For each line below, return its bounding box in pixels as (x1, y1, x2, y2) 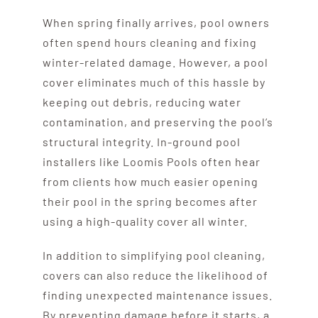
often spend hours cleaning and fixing (42, 35, 257, 49)
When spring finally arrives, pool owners (42, 15, 270, 29)
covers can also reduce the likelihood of (42, 268, 268, 282)
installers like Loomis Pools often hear (42, 154, 261, 168)
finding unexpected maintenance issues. (42, 287, 273, 302)
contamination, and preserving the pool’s (42, 114, 273, 128)
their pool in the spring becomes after (42, 194, 258, 208)
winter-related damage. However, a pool (42, 55, 268, 69)
